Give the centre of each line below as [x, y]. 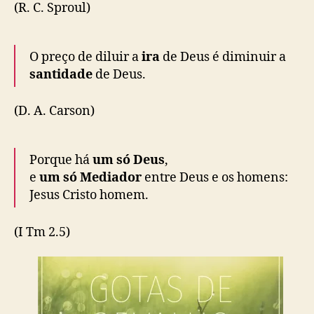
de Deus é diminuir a [223, 57]
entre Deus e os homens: [215, 178]
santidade [62, 74]
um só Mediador [90, 178]
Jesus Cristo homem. [89, 196]
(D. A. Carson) [54, 111]
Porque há [61, 161]
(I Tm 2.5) [42, 232]
